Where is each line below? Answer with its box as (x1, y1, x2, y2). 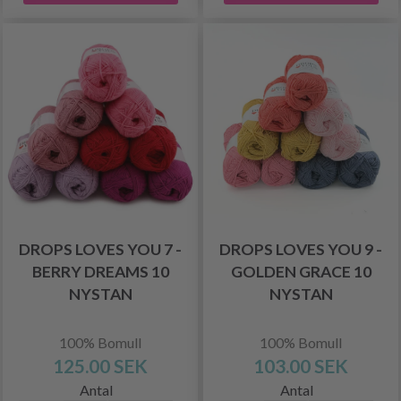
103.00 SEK (253, 354, 348, 377)
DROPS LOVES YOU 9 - (219, 239, 382, 259)
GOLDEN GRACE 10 (230, 261, 371, 281)
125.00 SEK (53, 354, 148, 377)
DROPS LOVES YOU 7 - (19, 239, 182, 259)
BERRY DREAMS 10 (31, 261, 169, 281)
